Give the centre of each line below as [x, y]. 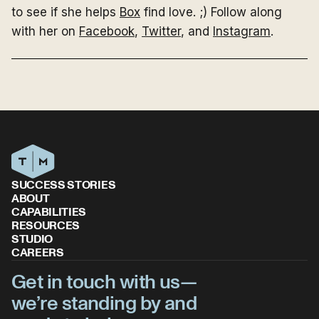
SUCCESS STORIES [64, 185]
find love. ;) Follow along [211, 12]
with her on [45, 31]
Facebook [107, 31]
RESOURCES [46, 226]
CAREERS [38, 253]
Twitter [161, 31]
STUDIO [32, 239]
